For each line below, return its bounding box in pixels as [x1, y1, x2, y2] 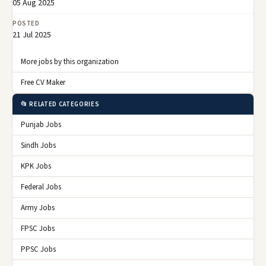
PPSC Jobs [21, 243, 56, 255]
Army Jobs [21, 202, 55, 213]
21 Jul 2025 [12, 28, 51, 41]
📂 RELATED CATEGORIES [21, 99, 100, 109]
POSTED [12, 18, 40, 28]
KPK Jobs [21, 160, 51, 172]
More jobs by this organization [21, 56, 119, 67]
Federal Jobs [21, 181, 61, 192]
